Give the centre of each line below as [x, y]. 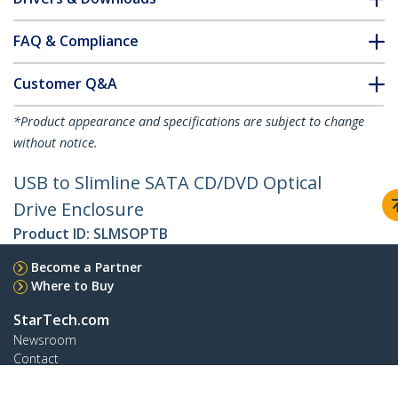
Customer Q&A [65, 84]
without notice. [56, 143]
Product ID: [53, 234]
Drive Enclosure [79, 210]
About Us [40, 378]
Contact [36, 359]
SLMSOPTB [131, 234]
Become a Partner [87, 267]
